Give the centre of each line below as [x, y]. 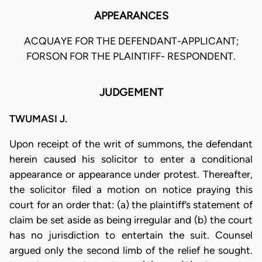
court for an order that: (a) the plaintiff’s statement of [131, 205]
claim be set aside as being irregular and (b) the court [131, 220]
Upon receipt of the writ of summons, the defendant [131, 144]
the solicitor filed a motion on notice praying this [131, 189]
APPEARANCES [131, 16]
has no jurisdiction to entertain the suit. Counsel [131, 235]
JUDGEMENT [131, 93]
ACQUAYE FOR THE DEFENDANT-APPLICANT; [131, 41]
